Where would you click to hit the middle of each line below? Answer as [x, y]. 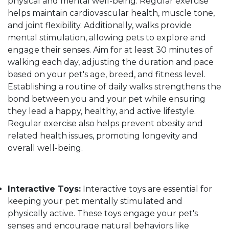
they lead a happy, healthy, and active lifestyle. [102, 111]
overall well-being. [45, 148]
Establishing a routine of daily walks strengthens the [114, 87]
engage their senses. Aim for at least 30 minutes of [110, 50]
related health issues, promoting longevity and [103, 136]
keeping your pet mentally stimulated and [95, 201]
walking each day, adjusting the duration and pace [111, 62]
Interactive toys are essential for [146, 189]
